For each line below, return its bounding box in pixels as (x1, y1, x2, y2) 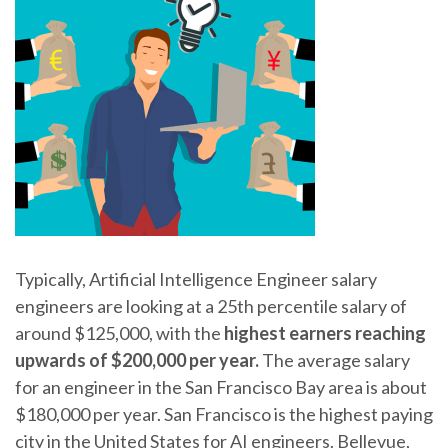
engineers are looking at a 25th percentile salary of (15, 294, 407, 317)
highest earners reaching (224, 321, 426, 344)
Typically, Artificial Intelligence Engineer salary (15, 267, 377, 290)
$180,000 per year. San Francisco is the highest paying (15, 402, 433, 425)
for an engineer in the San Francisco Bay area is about (15, 375, 427, 398)
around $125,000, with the (15, 321, 224, 344)
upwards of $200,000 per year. (15, 348, 259, 371)
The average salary (259, 348, 410, 371)
